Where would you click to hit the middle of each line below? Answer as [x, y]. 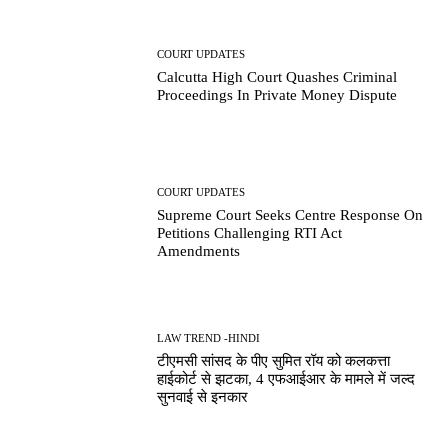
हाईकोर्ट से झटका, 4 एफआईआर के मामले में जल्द [286, 378]
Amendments [199, 250]
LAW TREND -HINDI [209, 337]
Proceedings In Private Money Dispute [277, 95]
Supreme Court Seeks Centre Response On [290, 214]
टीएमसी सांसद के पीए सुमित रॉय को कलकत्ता [274, 360]
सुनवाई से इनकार [203, 396]
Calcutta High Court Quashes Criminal [277, 77]
